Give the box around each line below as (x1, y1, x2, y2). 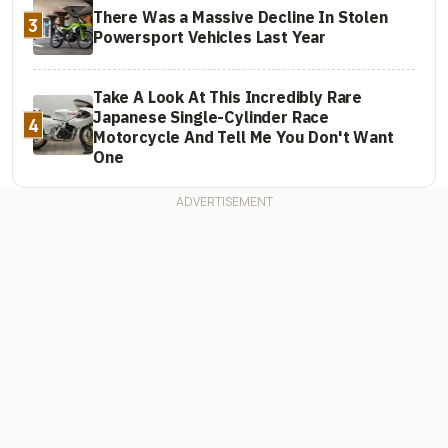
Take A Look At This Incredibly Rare (93, 86, 363, 107)
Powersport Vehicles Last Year (93, 26, 327, 47)
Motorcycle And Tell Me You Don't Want (93, 126, 394, 147)
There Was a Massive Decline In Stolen (93, 6, 388, 27)
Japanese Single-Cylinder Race (93, 106, 330, 127)
